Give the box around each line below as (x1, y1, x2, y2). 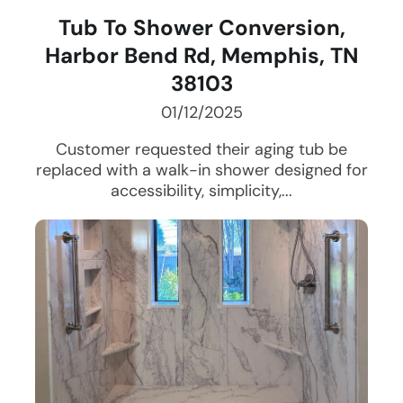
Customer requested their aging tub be (56, 139, 347, 161)
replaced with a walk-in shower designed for (35, 159, 368, 182)
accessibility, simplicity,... (111, 180, 292, 202)
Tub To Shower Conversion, (58, 13, 345, 42)
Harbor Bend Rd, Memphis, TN (44, 41, 359, 70)
